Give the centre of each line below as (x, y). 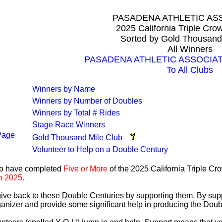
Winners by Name (63, 89)
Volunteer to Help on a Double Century (100, 149)
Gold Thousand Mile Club (77, 138)
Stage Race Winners (68, 125)
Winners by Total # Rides (76, 113)
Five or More (85, 169)
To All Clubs (190, 70)
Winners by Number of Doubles (87, 101)
